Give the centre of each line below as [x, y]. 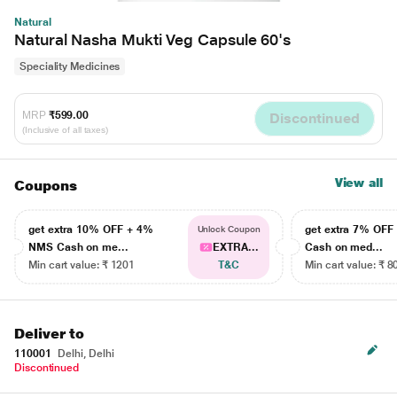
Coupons [46, 186]
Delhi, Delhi [85, 354]
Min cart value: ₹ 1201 [82, 265]
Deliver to [50, 334]
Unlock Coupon [229, 229]
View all [358, 183]
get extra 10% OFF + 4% [91, 230]
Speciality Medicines [70, 66]
